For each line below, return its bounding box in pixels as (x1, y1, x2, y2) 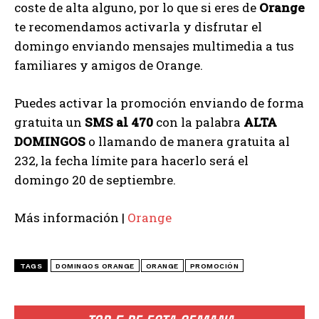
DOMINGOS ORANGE (56, 261, 135, 270)
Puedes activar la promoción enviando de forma (14, 94, 304, 111)
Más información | (14, 209, 127, 226)
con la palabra (153, 113, 244, 130)
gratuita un (14, 113, 85, 130)
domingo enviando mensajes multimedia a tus (14, 37, 294, 54)
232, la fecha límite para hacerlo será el (14, 152, 249, 169)
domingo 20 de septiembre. (14, 171, 176, 188)
